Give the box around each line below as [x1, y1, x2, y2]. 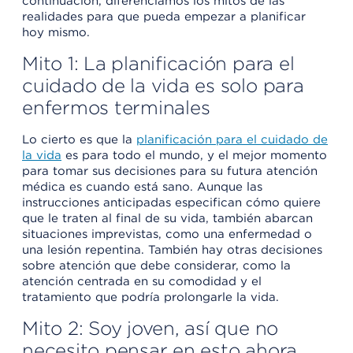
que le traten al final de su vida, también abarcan [22, 210, 313, 225]
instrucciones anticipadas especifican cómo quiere [22, 195, 321, 210]
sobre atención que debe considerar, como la [22, 258, 291, 273]
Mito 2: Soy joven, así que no [22, 316, 279, 340]
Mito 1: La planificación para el [22, 51, 295, 75]
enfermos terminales [22, 95, 210, 119]
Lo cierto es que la [22, 132, 136, 147]
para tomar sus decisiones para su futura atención [22, 163, 318, 178]
